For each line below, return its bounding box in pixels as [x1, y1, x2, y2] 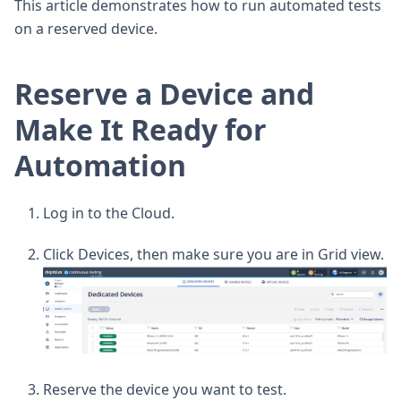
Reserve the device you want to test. [43, 379, 286, 399]
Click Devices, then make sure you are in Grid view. [43, 244, 384, 265]
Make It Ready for [14, 110, 267, 149]
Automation [14, 146, 186, 185]
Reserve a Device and [14, 74, 314, 114]
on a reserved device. [14, 19, 158, 39]
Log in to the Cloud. [43, 203, 175, 224]
